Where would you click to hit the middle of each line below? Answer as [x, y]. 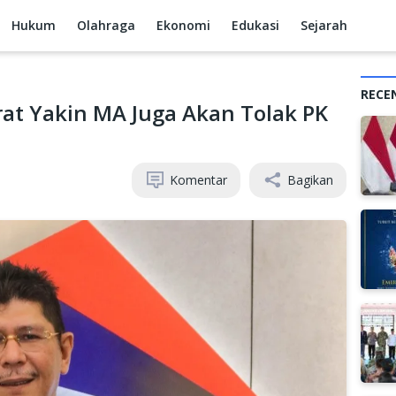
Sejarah [324, 25]
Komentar [198, 180]
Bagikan [310, 180]
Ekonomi [184, 25]
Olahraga [107, 25]
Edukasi [256, 25]
